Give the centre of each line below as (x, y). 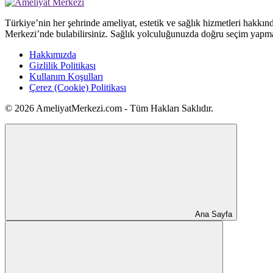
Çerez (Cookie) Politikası (78, 88)
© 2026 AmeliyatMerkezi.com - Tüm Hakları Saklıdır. (109, 108)
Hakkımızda (53, 55)
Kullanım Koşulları (66, 77)
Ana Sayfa (214, 214)
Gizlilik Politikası (62, 66)
